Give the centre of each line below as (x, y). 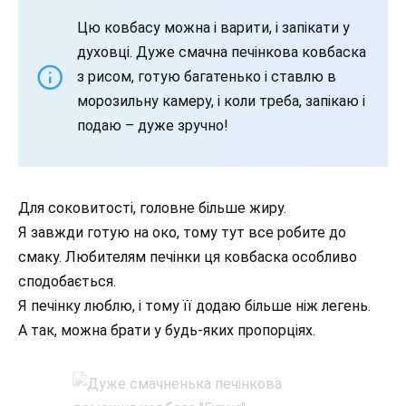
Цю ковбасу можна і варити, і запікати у (213, 28)
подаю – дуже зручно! (153, 126)
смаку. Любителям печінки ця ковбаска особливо (188, 257)
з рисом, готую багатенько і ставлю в (207, 77)
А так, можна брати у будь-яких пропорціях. (167, 330)
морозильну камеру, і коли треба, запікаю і (221, 101)
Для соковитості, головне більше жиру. (152, 208)
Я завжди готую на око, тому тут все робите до (182, 232)
